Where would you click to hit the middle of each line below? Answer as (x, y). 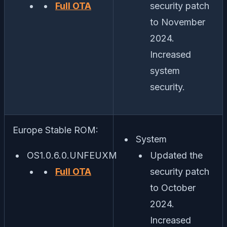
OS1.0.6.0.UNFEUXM (72, 156)
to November (178, 22)
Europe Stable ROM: (55, 130)
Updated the (176, 156)
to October (173, 188)
